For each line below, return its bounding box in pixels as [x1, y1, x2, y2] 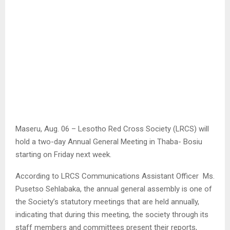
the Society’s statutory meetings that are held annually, [15, 197, 199, 206]
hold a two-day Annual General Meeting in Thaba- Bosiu [15, 137, 202, 146]
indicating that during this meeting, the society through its [15, 209, 208, 219]
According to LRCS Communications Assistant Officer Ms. [15, 171, 215, 181]
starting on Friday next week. [15, 149, 111, 159]
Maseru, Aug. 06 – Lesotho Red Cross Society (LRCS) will [15, 124, 209, 133]
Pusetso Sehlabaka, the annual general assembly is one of [15, 184, 212, 194]
